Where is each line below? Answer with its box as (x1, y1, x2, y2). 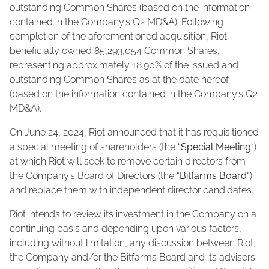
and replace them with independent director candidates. (10, 184, 253, 196)
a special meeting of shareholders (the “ (10, 141, 181, 153)
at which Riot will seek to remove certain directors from (10, 156, 246, 168)
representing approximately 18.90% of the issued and (10, 59, 238, 71)
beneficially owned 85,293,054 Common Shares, (10, 45, 220, 57)
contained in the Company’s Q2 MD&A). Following (10, 16, 223, 28)
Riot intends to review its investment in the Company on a (10, 208, 256, 220)
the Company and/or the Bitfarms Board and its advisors (10, 252, 255, 264)
